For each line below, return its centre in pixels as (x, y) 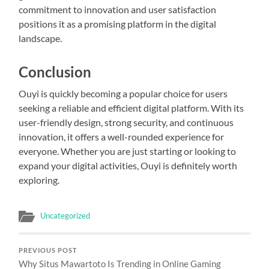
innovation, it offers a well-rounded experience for (122, 136)
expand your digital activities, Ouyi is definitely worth (128, 165)
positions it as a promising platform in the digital (118, 23)
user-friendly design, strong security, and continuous (126, 122)
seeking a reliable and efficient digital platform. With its (131, 107)
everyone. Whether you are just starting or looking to (128, 151)
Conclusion (55, 71)
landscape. (41, 38)
